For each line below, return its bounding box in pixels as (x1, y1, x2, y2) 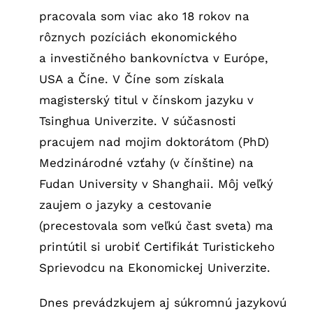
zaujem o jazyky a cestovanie (38, 197, 212, 212)
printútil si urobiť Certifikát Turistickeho (38, 239, 275, 254)
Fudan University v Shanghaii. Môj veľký (38, 176, 273, 191)
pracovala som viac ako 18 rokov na (38, 8, 249, 23)
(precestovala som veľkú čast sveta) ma (38, 218, 273, 233)
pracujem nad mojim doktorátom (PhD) (38, 134, 269, 149)
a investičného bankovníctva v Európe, (38, 50, 268, 65)
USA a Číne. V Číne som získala (38, 71, 224, 86)
